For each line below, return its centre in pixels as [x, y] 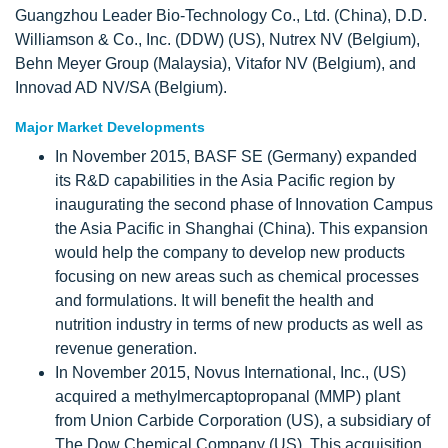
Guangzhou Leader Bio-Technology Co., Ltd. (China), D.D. [221, 15]
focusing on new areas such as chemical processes [237, 276]
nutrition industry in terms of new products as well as [239, 324]
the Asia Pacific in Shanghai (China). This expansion [241, 228]
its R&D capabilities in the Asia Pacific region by [225, 180]
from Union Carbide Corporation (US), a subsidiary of [242, 420]
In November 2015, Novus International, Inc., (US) [230, 372]
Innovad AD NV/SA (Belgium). [121, 87]
